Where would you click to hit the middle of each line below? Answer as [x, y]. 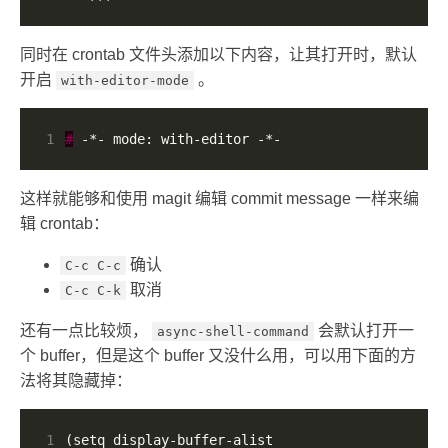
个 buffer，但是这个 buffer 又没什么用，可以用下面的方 [218, 356]
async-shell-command [233, 332]
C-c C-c [93, 266]
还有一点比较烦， [86, 331]
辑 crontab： [64, 224]
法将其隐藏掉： [76, 381]
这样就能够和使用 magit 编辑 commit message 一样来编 [219, 199]
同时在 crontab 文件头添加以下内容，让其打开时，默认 [218, 55]
